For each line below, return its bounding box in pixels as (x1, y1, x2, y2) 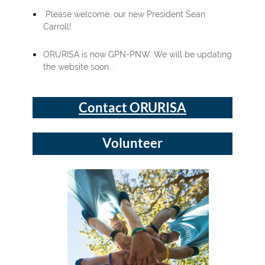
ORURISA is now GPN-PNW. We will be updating (43, 50, 232, 60)
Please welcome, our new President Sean (43, 9, 205, 20)
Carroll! (43, 22, 72, 32)
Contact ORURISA (79, 99, 186, 116)
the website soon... (43, 62, 114, 72)
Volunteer (102, 135, 163, 151)
